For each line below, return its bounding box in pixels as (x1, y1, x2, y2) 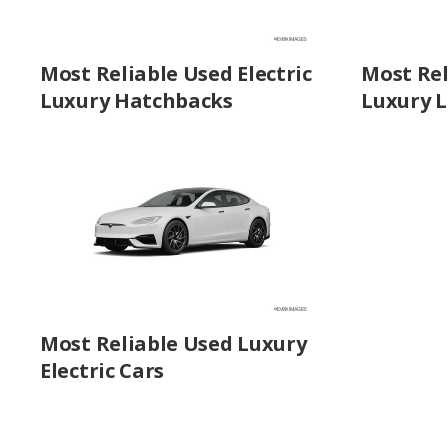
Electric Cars (40, 356, 165, 384)
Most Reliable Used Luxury (40, 329, 307, 357)
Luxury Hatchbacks (40, 86, 233, 114)
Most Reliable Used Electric (40, 59, 312, 87)
